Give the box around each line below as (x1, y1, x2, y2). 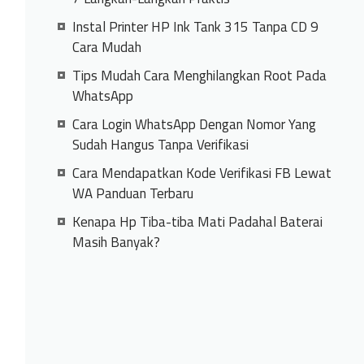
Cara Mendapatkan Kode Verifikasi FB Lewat (71, 162, 331, 184)
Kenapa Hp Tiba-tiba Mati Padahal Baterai (71, 211, 323, 232)
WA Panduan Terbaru (71, 183, 193, 204)
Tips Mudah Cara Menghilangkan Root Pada (71, 65, 327, 86)
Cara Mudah (71, 37, 141, 58)
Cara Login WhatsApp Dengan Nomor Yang (71, 114, 316, 135)
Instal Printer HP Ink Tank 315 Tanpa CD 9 (71, 16, 318, 37)
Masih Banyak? (71, 232, 160, 253)
